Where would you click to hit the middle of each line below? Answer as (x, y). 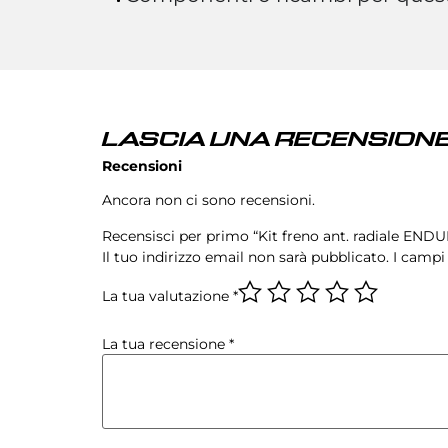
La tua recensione (165, 344)
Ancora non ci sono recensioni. (208, 200)
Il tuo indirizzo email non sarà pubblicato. (245, 256)
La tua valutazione (167, 296)
